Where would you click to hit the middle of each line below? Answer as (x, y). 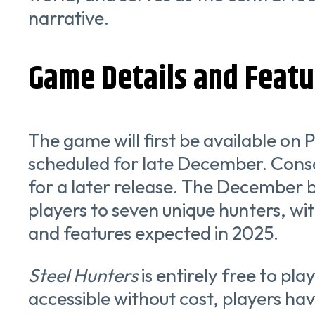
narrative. (69, 18)
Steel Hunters (83, 275)
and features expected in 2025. (153, 233)
